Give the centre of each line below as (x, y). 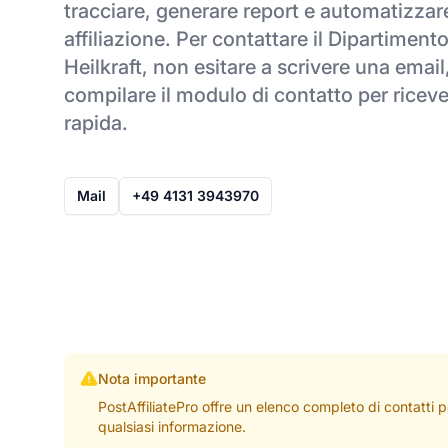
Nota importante (152, 378)
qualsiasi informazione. (172, 426)
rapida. (96, 122)
